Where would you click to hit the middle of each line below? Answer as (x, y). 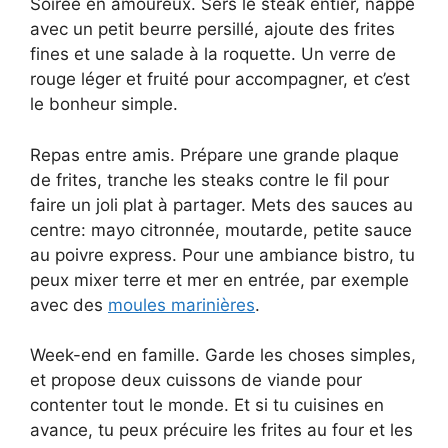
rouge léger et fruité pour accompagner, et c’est (220, 79)
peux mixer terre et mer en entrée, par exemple (219, 279)
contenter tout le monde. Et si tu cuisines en (207, 405)
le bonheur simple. (104, 104)
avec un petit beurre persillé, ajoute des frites (212, 29)
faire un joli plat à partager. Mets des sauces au (221, 204)
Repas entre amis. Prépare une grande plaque (214, 154)
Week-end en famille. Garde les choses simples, (223, 355)
